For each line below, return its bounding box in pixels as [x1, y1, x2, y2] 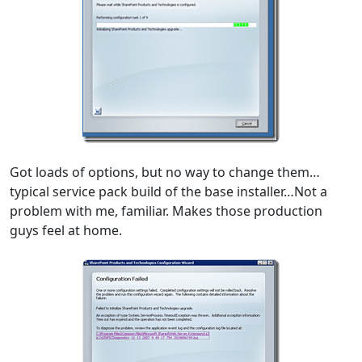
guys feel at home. [10, 221, 122, 240]
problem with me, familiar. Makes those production [10, 202, 322, 221]
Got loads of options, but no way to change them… [10, 163, 320, 182]
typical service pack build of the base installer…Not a [10, 183, 327, 201]
